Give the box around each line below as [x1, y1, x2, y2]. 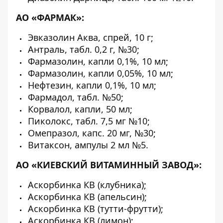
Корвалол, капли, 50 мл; [25, 103, 132, 115]
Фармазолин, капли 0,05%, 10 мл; [25, 67, 173, 79]
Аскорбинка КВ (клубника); [25, 179, 146, 191]
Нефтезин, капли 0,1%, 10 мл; [25, 79, 156, 91]
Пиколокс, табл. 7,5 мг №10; [25, 115, 150, 127]
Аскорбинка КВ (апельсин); [25, 191, 147, 203]
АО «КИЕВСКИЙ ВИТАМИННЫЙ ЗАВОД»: [16, 159, 202, 171]
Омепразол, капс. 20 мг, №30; [25, 127, 156, 139]
